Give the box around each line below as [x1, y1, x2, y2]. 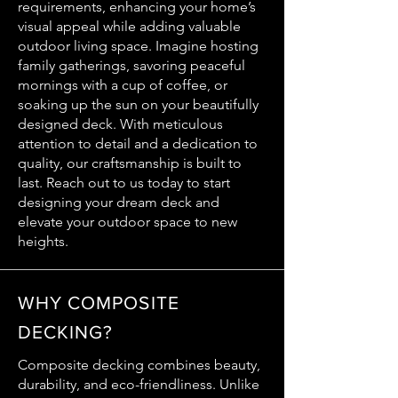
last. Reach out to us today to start [18, 174, 230, 191]
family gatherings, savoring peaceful [18, 57, 245, 74]
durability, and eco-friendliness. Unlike [18, 376, 259, 393]
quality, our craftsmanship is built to [18, 155, 242, 171]
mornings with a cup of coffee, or [18, 76, 227, 93]
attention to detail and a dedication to [18, 135, 258, 152]
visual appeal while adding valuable [18, 18, 241, 35]
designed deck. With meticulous [18, 115, 223, 132]
